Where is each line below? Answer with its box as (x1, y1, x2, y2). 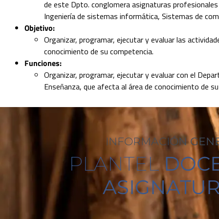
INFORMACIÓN (106, 134, 190, 148)
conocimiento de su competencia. (44, 45, 153, 57)
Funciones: (24, 57, 62, 69)
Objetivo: (24, 22, 55, 34)
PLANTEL (68, 151, 164, 175)
